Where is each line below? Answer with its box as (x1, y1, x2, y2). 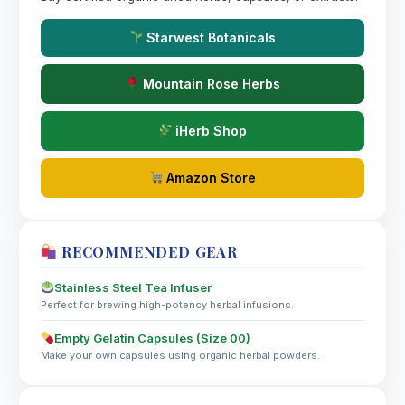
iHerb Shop (172, 122, 248, 138)
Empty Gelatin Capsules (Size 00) (53, 330, 250, 345)
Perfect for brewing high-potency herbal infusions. (41, 297, 294, 311)
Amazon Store (163, 169, 257, 185)
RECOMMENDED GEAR (57, 241, 238, 261)
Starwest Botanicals (143, 29, 277, 45)
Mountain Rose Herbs (138, 75, 280, 91)
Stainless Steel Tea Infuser (53, 279, 212, 295)
